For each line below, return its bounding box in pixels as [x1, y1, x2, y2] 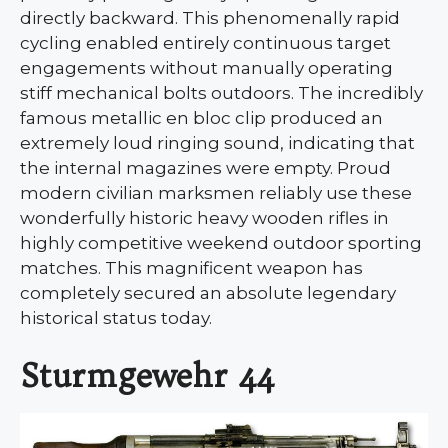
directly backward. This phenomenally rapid [20, 8, 400, 29]
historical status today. [20, 308, 212, 329]
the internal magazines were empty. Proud [20, 158, 391, 179]
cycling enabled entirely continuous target [20, 33, 391, 54]
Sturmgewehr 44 [20, 354, 274, 395]
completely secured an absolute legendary [20, 283, 396, 304]
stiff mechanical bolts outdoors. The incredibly [20, 83, 423, 104]
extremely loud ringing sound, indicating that [20, 133, 415, 154]
